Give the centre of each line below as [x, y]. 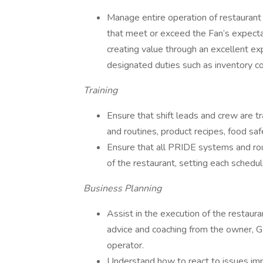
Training [100, 90]
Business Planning [122, 188]
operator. [125, 245]
